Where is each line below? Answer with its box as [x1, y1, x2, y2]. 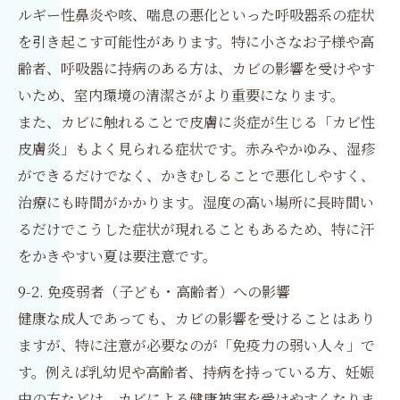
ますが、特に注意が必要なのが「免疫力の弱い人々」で [18, 335, 375, 356]
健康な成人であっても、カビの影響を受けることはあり [18, 308, 375, 329]
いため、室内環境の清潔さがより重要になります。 [18, 85, 345, 106]
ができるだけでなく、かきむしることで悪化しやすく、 [18, 165, 375, 187]
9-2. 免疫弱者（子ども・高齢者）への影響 [18, 281, 290, 303]
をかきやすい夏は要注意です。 [18, 246, 217, 267]
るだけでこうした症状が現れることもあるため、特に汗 [18, 219, 374, 240]
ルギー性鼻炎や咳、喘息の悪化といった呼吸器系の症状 [18, 4, 375, 26]
